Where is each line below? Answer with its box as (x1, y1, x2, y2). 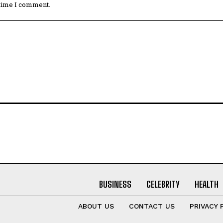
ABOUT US (78, 202, 114, 210)
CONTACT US (128, 202, 175, 210)
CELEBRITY (146, 178, 180, 190)
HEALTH (194, 178, 219, 190)
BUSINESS (99, 178, 131, 190)
